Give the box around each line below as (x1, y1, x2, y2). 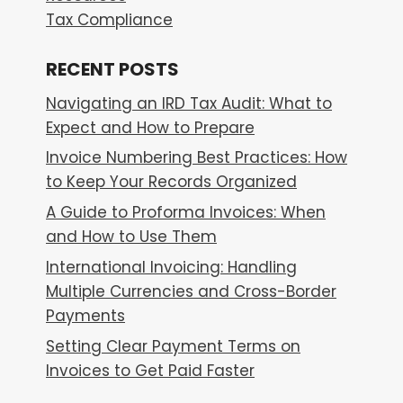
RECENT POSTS (46, 56, 179, 82)
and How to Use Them (46, 226, 217, 248)
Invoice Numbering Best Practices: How (46, 147, 347, 169)
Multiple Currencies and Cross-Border (46, 280, 336, 302)
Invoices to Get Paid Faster (46, 359, 255, 381)
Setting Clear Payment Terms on (46, 335, 300, 357)
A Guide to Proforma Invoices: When (46, 201, 326, 224)
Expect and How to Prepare (46, 116, 255, 139)
